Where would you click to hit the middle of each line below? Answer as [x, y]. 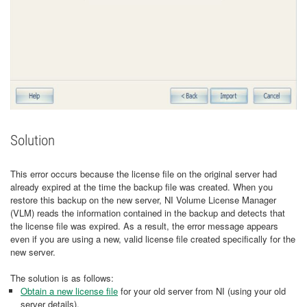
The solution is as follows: [62, 278]
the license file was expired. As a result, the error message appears [144, 226]
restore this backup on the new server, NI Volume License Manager [143, 200]
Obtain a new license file [69, 291]
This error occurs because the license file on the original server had [144, 174]
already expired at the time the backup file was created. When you [142, 187]
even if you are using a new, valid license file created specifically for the [153, 239]
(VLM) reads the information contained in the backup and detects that [148, 213]
